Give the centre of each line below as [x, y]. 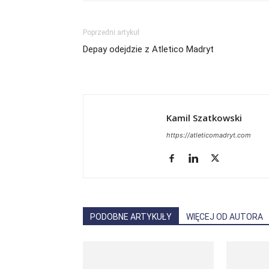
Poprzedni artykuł [111, 32]
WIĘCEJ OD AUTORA [225, 217]
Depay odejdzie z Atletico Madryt [148, 49]
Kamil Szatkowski [204, 118]
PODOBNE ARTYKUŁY [131, 217]
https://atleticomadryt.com [209, 135]
